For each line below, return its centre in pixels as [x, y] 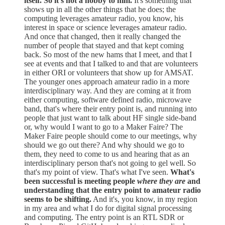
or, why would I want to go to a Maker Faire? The [103, 127]
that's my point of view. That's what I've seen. [97, 172]
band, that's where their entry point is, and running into [110, 108]
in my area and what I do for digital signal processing [108, 208]
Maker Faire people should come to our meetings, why [110, 136]
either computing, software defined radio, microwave [108, 99]
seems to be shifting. [58, 199]
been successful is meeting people [81, 181]
